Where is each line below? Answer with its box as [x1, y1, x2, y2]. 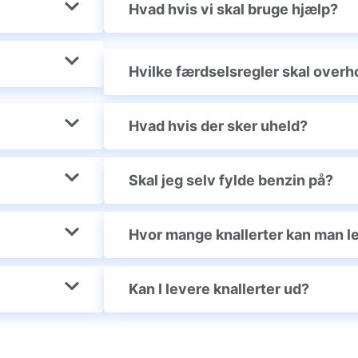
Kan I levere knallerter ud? [129, 280, 309, 298]
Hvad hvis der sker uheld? [129, 117, 308, 135]
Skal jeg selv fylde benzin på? [129, 172, 333, 189]
